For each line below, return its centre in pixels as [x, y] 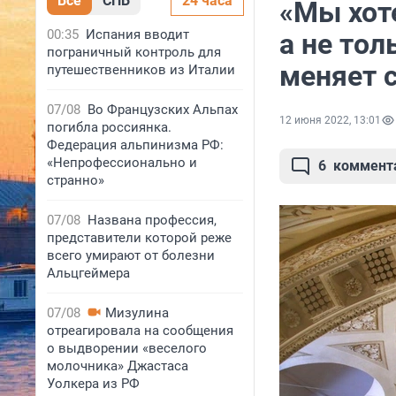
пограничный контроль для [134, 52]
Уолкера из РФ [93, 384]
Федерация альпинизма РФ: [135, 145]
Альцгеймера [88, 273]
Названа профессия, [152, 220]
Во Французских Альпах [163, 110]
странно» [76, 180]
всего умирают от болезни [131, 255]
